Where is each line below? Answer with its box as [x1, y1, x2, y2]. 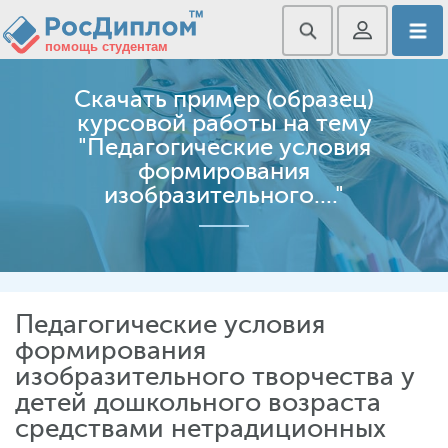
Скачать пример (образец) [74, 86, 374, 113]
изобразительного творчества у [15, 362, 415, 391]
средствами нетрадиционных [15, 414, 386, 443]
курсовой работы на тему [76, 110, 372, 137]
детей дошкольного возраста [15, 388, 381, 417]
